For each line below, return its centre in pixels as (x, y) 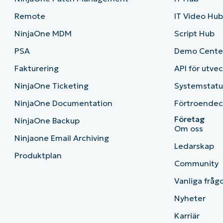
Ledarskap (194, 146)
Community (197, 164)
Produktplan (38, 156)
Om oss (189, 129)
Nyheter (190, 198)
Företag (190, 119)
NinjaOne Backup (47, 121)
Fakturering (36, 68)
